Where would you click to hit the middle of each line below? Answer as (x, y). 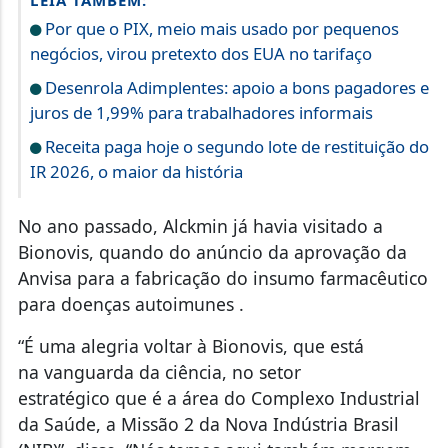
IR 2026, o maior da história (136, 172)
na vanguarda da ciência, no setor (159, 372)
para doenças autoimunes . (130, 304)
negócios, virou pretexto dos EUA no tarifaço (200, 54)
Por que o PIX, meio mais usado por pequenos (219, 29)
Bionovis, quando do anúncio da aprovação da (212, 252)
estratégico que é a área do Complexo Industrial (218, 398)
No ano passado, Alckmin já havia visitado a (200, 226)
